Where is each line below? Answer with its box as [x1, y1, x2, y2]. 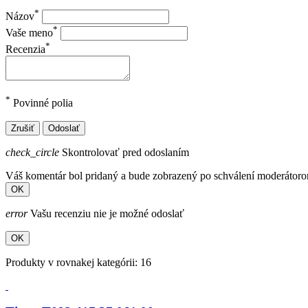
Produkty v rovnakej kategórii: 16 [5, 256, 151, 268]
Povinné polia [10, 97, 73, 109]
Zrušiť [11, 122, 34, 133]
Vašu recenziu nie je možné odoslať [27, 207, 184, 219]
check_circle [5, 146, 59, 158]
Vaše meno [5, 26, 53, 38]
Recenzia [5, 43, 45, 56]
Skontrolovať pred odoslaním [59, 146, 189, 158]
